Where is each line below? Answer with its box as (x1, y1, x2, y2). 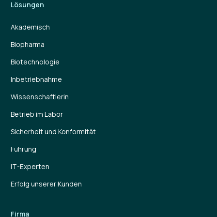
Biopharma (11, 40, 45, 49)
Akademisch (11, 22, 50, 32)
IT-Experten (11, 162, 50, 171)
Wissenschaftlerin (11, 92, 69, 102)
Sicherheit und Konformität (11, 127, 96, 137)
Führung (11, 144, 37, 154)
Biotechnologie (11, 57, 60, 67)
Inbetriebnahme (11, 75, 62, 84)
